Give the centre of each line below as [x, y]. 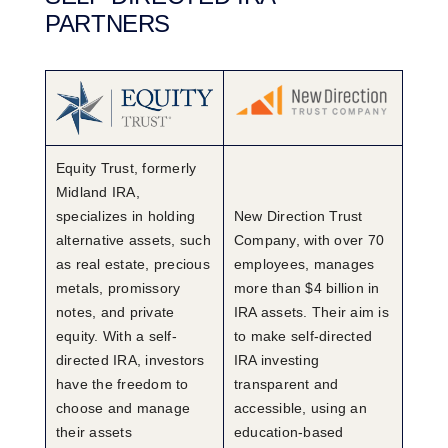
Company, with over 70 [309, 239]
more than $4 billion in [306, 287]
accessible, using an [300, 407]
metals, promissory [118, 287]
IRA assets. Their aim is [311, 311]
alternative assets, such [133, 239]
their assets [93, 431]
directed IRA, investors [130, 359]
